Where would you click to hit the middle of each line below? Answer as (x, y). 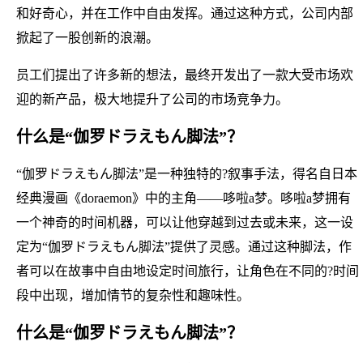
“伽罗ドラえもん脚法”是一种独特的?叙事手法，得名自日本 (187, 173)
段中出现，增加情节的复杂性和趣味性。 (133, 295)
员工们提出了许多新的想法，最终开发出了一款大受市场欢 (185, 75)
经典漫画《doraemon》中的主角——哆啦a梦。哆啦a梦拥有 (184, 198)
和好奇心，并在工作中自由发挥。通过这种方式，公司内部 (185, 13)
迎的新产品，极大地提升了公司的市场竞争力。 (152, 99)
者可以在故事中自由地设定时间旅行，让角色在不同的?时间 (188, 271)
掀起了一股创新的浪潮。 (88, 37)
